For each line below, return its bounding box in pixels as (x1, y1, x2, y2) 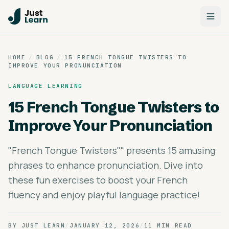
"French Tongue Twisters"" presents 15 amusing (8, 144, 215, 156)
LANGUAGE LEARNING (8, 82, 83, 89)
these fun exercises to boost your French (8, 174, 188, 186)
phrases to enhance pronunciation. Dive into (8, 159, 203, 171)
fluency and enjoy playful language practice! (8, 189, 200, 201)
